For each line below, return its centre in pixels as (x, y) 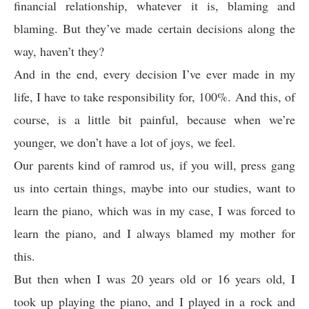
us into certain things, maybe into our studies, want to (154, 188)
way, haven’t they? (59, 51)
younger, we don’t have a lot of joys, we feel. (125, 142)
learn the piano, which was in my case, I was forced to (154, 210)
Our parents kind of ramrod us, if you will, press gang (154, 165)
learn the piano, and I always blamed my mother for (154, 233)
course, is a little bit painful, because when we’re (154, 119)
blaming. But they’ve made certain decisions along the (154, 28)
